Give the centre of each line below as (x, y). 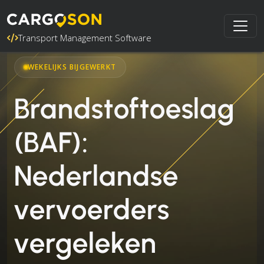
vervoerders (92, 209)
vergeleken (85, 243)
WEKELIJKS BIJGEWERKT (72, 67)
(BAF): (51, 142)
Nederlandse (96, 176)
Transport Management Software (85, 38)
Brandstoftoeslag (125, 108)
